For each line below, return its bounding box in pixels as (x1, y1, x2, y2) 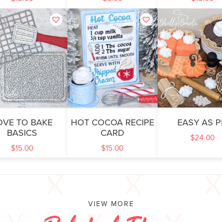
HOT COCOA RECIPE (70, 116, 154, 128)
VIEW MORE (88, 200, 134, 209)
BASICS (7, 127, 38, 138)
